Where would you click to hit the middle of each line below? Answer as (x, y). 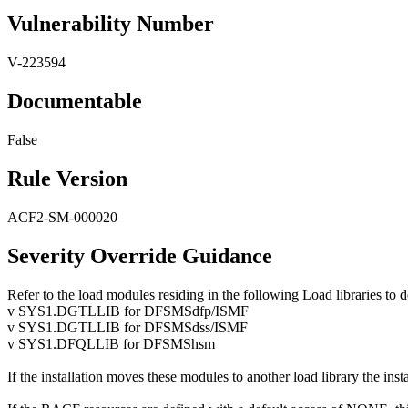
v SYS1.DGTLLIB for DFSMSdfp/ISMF (128, 311)
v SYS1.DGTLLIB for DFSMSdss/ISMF (127, 327)
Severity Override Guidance (140, 255)
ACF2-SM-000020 (62, 217)
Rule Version (67, 178)
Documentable (75, 101)
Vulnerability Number (111, 24)
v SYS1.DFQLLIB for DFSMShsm (111, 343)
